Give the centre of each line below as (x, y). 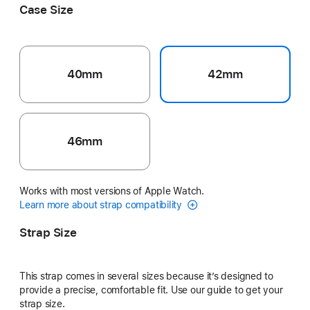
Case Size (46, 10)
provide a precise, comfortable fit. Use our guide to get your (151, 290)
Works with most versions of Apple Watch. (112, 191)
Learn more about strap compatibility (102, 204)
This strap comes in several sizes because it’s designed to (146, 276)
